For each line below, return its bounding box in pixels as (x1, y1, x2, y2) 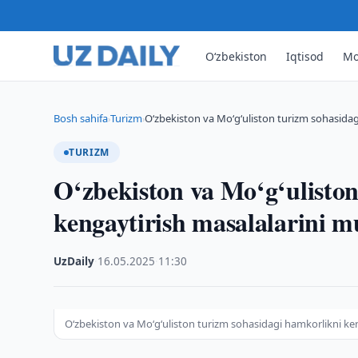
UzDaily (54, 254, 95, 268)
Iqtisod (286, 48, 324, 64)
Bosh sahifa (54, 111, 109, 125)
